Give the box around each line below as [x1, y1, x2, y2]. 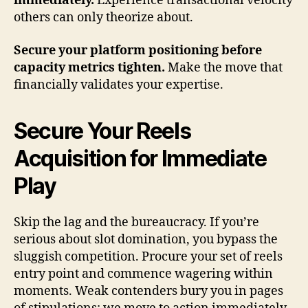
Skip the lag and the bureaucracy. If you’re [14, 214, 259, 230]
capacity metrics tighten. [14, 59, 165, 76]
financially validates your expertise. [14, 76, 223, 93]
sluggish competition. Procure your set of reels [14, 248, 283, 265]
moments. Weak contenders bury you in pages [14, 283, 283, 299]
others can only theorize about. [14, 10, 193, 25]
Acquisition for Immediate [14, 144, 267, 172]
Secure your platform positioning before [14, 42, 262, 58]
